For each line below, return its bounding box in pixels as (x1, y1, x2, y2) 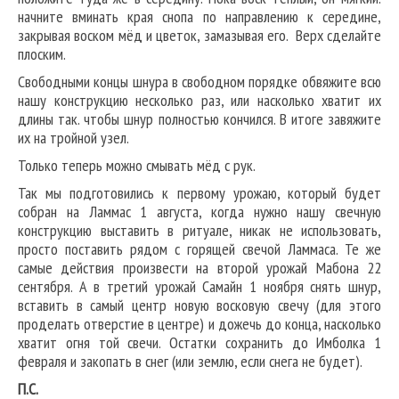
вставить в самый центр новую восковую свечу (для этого (18, 295, 381, 316)
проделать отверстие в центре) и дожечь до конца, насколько (18, 313, 381, 335)
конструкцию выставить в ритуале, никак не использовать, (18, 220, 381, 241)
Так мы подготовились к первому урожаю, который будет (18, 183, 381, 204)
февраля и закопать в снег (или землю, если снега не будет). (18, 351, 362, 372)
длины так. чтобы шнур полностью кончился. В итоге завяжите (18, 109, 381, 130)
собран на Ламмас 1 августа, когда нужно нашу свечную (18, 201, 381, 223)
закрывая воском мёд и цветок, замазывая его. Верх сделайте (18, 25, 381, 46)
